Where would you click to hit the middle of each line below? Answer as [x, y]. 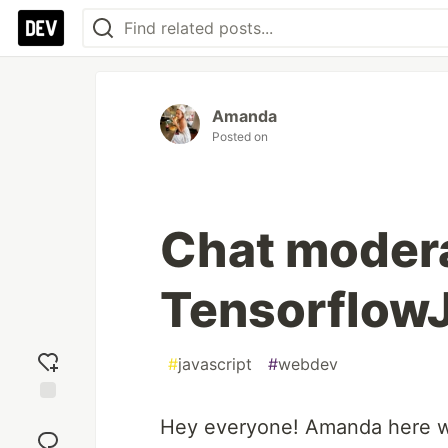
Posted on [240, 136]
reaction [48, 433]
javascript [215, 364]
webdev [308, 364]
